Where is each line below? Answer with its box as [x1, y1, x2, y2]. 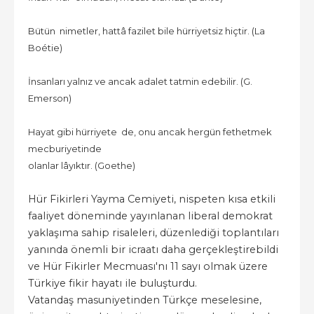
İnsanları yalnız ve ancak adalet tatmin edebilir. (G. [28, 75, 252, 87]
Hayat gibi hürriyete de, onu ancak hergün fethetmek [28, 125, 272, 137]
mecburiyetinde [28, 142, 104, 154]
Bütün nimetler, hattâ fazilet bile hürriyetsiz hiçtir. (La [28, 25, 265, 36]
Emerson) [28, 92, 71, 104]
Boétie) [28, 41, 62, 53]
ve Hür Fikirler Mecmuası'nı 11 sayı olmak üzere [28, 259, 268, 273]
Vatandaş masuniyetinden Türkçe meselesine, [28, 293, 261, 306]
